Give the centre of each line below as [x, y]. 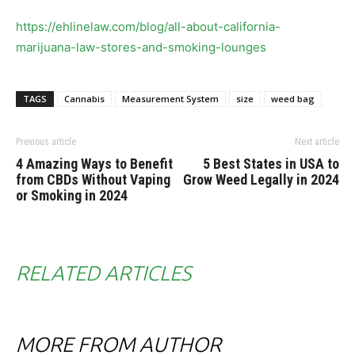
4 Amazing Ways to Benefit [94, 163]
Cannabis [84, 98]
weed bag [293, 98]
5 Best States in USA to [271, 163]
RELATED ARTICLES [103, 273]
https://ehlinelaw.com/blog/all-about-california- [148, 26]
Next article [317, 141]
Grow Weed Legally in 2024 [261, 179]
